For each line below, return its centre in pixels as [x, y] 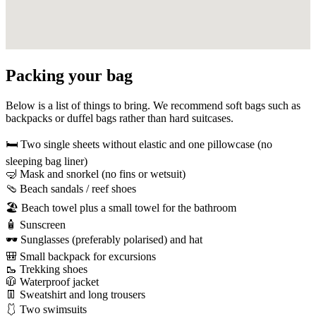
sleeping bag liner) [47, 161]
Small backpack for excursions [88, 256]
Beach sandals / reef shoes [78, 188]
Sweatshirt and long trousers [83, 294]
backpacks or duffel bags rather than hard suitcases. [120, 118]
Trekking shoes [54, 269]
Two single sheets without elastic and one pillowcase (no [146, 144]
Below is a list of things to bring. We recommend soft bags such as [153, 105]
